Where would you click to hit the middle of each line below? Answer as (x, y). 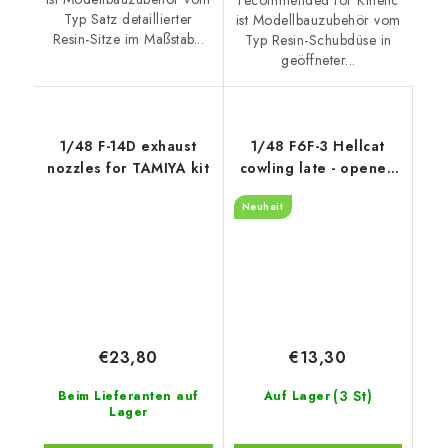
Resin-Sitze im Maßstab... (128, 39)
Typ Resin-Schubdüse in (318, 39)
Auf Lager (296, 395)
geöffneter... (318, 59)
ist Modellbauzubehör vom (318, 19)
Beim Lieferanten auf (128, 395)
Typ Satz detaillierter (128, 19)
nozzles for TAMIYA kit (128, 167)
